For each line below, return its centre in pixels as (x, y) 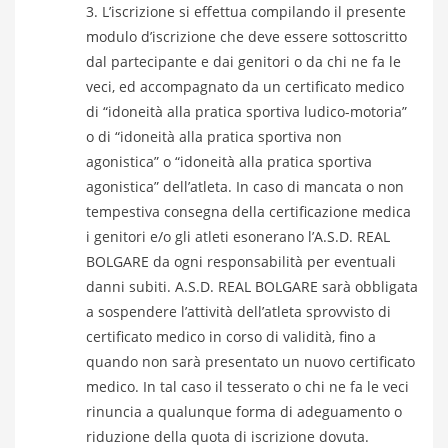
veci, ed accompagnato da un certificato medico (245, 86)
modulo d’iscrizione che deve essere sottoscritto (246, 36)
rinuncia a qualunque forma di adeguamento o (244, 411)
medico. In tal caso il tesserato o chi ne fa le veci (247, 386)
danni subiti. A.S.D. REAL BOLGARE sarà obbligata (252, 286)
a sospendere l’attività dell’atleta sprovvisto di (238, 311)
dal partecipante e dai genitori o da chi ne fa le (243, 61)
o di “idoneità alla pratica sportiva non (214, 136)
